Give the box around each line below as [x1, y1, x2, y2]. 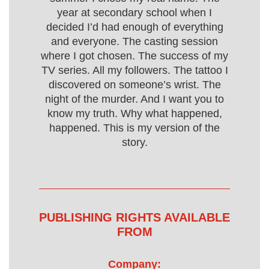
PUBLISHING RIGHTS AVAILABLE [39, 211, 230, 224]
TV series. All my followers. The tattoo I [41, 64, 228, 76]
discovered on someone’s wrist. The [48, 79, 221, 91]
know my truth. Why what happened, [47, 107, 222, 119]
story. [121, 136, 148, 148]
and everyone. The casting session [51, 35, 218, 47]
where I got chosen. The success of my [41, 50, 228, 62]
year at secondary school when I [57, 7, 212, 19]
